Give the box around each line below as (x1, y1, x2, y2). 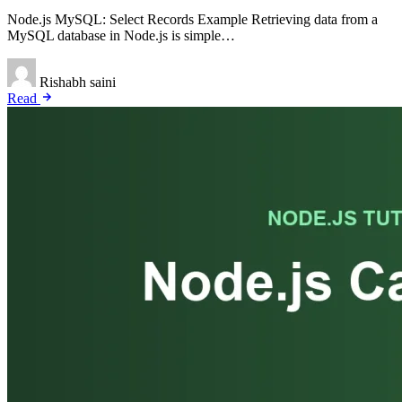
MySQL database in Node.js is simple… (7, 28, 235, 44)
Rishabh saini (39, 74, 116, 91)
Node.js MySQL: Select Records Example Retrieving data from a (7, 12, 378, 28)
